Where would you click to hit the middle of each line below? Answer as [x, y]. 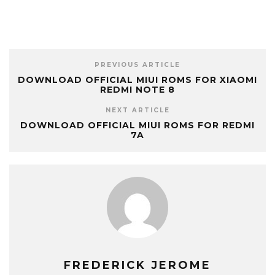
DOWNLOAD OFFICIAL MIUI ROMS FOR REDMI [137, 125]
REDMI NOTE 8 [137, 90]
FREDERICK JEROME [137, 265]
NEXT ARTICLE [137, 110]
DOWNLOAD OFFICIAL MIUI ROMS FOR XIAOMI [137, 80]
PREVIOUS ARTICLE [137, 65]
